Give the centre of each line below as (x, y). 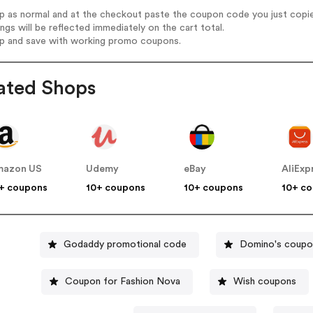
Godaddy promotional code (125, 244)
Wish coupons (265, 281)
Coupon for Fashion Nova (123, 281)
